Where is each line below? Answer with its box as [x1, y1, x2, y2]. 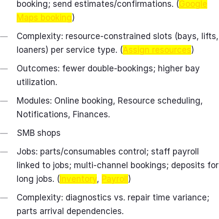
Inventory [60, 174, 97, 184]
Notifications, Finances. [17, 109, 110, 119]
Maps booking [17, 12, 72, 22]
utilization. [17, 77, 57, 87]
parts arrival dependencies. [17, 206, 124, 216]
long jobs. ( [17, 174, 60, 184]
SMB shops [17, 128, 61, 138]
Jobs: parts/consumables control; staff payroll [17, 146, 199, 156]
